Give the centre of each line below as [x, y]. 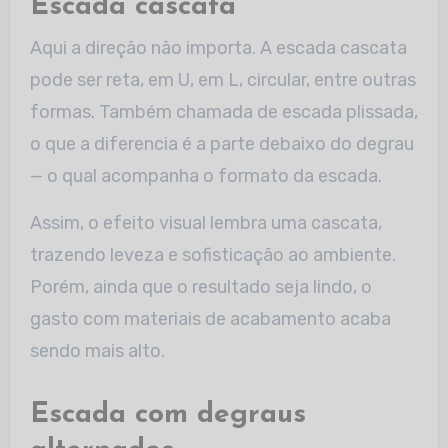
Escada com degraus [167, 414]
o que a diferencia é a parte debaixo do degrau [221, 143]
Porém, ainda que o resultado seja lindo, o [200, 286]
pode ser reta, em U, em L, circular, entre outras [222, 79]
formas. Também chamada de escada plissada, [223, 111]
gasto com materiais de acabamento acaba [210, 318]
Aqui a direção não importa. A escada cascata [218, 47]
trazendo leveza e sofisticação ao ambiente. [212, 254]
